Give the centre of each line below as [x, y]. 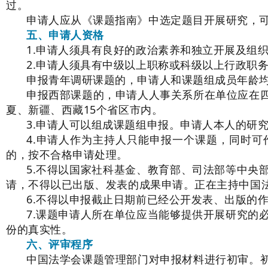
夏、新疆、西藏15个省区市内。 [85, 109]
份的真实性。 [39, 229]
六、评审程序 [60, 244]
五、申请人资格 [65, 35]
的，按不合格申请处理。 [67, 154]
